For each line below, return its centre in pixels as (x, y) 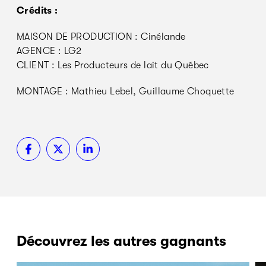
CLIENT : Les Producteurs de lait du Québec (113, 66)
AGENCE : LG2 (49, 51)
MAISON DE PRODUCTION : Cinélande (101, 37)
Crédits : (37, 11)
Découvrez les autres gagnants (121, 241)
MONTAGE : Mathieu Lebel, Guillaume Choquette (126, 92)
